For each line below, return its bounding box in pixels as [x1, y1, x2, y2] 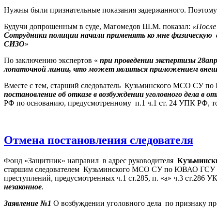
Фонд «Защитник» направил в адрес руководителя [4, 156, 177, 165]
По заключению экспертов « [4, 56, 100, 64]
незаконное [4, 182, 42, 191]
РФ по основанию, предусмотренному [4, 98, 131, 107]
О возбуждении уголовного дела [51, 199, 161, 207]
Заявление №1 [4, 199, 51, 207]
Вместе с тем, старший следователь [4, 81, 121, 90]
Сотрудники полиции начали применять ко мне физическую [4, 31, 212, 39]
